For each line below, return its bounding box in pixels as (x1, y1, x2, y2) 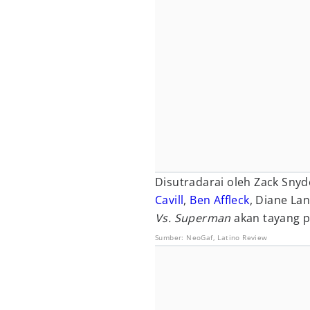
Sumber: (155, 232, 187, 242)
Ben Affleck (190, 192, 250, 208)
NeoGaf (186, 232, 213, 242)
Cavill (155, 192, 184, 208)
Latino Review (217, 232, 268, 242)
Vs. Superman (155, 210, 231, 226)
